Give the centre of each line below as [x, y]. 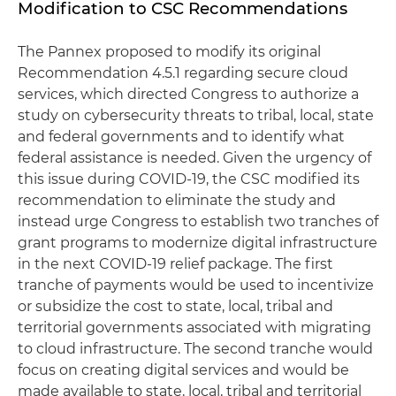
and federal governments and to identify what [181, 137]
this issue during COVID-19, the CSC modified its [189, 179]
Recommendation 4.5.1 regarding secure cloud [183, 73]
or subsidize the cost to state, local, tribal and [175, 306]
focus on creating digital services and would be [183, 370]
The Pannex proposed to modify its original [169, 52]
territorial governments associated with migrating [194, 327]
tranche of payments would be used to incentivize [196, 285]
